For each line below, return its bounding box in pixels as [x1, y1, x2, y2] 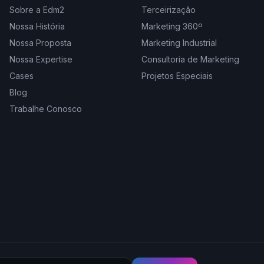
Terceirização [141, 5, 196, 15]
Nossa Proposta [9, 38, 71, 48]
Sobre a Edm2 [9, 5, 64, 15]
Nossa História [9, 21, 65, 31]
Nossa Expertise [9, 54, 72, 64]
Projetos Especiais [141, 71, 213, 81]
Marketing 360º [141, 21, 203, 31]
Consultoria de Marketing [141, 54, 239, 64]
